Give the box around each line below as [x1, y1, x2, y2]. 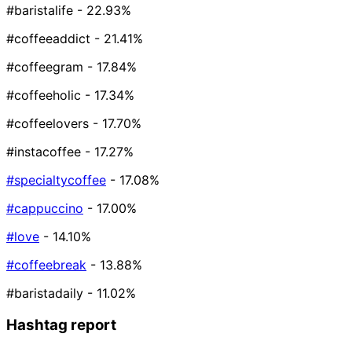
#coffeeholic [6, 87, 81, 104]
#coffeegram [6, 59, 83, 75]
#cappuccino [6, 200, 83, 217]
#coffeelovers [6, 115, 89, 132]
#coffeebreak [6, 257, 86, 273]
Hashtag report [6, 315, 116, 334]
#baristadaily [6, 285, 83, 302]
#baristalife [6, 2, 73, 19]
